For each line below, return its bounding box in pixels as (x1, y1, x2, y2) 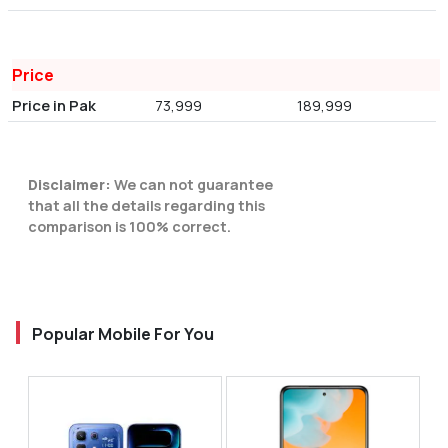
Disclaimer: (28, 175, 111, 195)
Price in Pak (12, 95, 96, 117)
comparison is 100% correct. (28, 217, 231, 237)
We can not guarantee (111, 175, 273, 195)
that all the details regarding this (28, 196, 265, 216)
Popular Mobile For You (32, 323, 214, 346)
